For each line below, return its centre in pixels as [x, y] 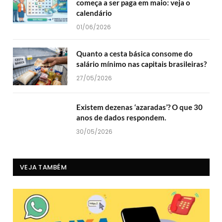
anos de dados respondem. [121, 118]
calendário [94, 13]
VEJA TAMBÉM [43, 167]
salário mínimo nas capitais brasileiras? [141, 64]
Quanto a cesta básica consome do [135, 54]
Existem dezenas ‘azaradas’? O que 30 [139, 107]
